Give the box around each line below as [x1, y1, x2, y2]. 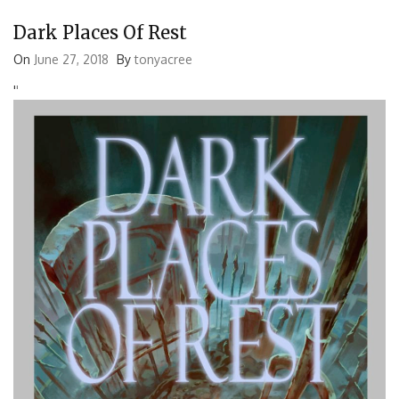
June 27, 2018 [34, 52, 109, 68]
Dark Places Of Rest [13, 21, 187, 45]
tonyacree [134, 52, 192, 68]
